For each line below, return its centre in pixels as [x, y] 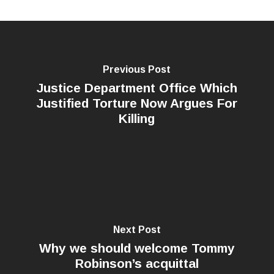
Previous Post [137, 69]
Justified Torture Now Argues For [137, 103]
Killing [137, 118]
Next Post [137, 230]
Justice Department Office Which [137, 87]
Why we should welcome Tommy [137, 248]
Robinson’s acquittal [137, 263]
